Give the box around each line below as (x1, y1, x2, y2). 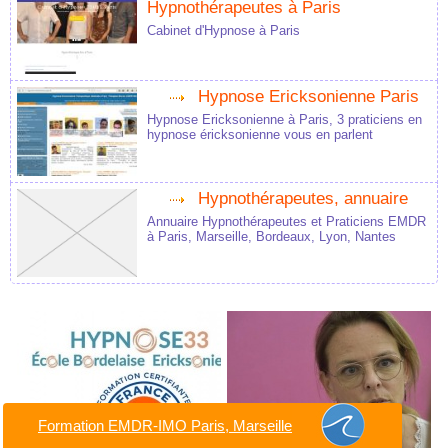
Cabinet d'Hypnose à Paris (147, 23, 300, 39)
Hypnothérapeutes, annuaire (198, 188, 408, 208)
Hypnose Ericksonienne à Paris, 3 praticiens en (147, 112, 422, 128)
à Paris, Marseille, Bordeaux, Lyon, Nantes (147, 228, 396, 244)
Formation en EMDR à (20, 430, 156, 446)
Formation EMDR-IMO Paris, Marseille (38, 416, 292, 434)
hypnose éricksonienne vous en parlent (147, 127, 373, 143)
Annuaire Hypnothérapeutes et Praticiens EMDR (147, 213, 426, 229)
